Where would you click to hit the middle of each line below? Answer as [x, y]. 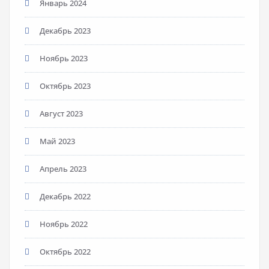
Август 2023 [61, 113]
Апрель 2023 [63, 168]
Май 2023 [57, 141]
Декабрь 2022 [65, 196]
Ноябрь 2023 [64, 58]
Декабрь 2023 [65, 30]
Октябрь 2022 [65, 251]
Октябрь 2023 [65, 86]
